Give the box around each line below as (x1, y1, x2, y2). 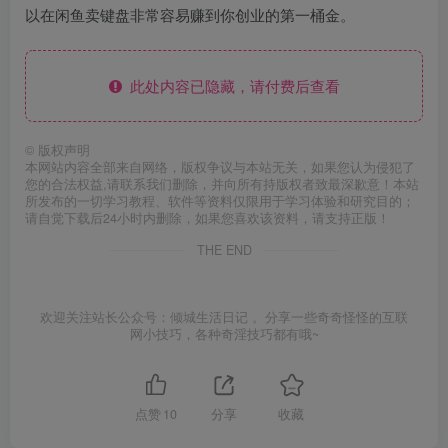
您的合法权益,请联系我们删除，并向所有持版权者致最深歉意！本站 (25, 175, 419, 194)
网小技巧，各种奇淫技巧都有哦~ (129, 325, 319, 344)
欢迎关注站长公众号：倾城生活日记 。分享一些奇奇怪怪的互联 (40, 308, 408, 327)
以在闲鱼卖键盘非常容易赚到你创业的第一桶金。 (25, 4, 355, 26)
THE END (196, 241, 252, 260)
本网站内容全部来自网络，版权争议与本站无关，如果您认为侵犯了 (25, 158, 415, 177)
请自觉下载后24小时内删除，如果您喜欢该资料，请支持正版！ (25, 209, 390, 228)
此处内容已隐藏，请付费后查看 (121, 75, 340, 97)
